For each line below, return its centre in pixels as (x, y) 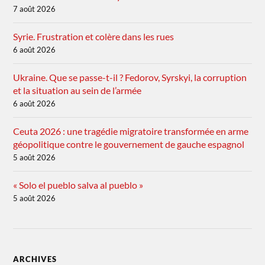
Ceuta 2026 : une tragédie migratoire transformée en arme (131, 131)
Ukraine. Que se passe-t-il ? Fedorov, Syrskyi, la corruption (130, 77)
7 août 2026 (35, 9)
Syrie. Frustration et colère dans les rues (94, 37)
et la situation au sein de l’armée (77, 91)
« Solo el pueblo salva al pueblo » (78, 185)
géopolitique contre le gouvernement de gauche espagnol (129, 144)
